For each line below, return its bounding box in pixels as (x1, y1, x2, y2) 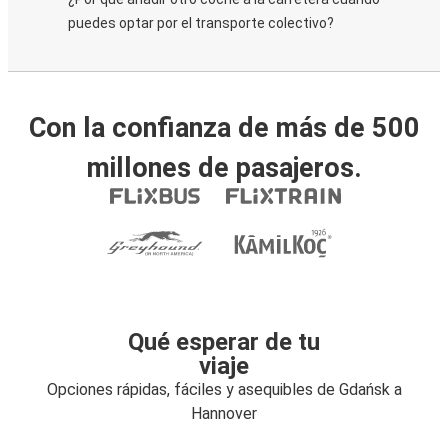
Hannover (191, 404, 257, 423)
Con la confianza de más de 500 (28, 112, 420, 144)
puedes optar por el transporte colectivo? (68, 15, 334, 31)
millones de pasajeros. (86, 152, 362, 184)
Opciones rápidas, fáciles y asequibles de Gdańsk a (46, 380, 402, 399)
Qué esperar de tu (128, 328, 320, 356)
